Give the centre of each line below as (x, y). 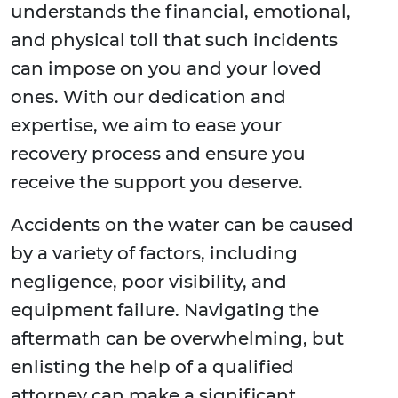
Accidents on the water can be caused (182, 225)
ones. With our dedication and (148, 97)
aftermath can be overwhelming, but (177, 339)
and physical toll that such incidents (174, 40)
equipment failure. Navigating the (165, 310)
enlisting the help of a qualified (152, 367)
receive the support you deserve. (157, 183)
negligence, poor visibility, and (149, 282)
